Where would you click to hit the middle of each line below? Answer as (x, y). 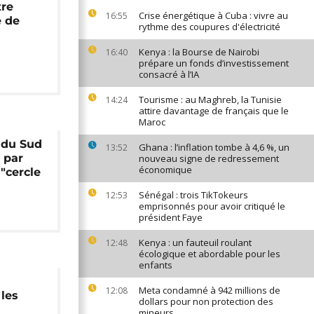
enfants (156, 265)
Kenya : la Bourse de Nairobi (199, 52)
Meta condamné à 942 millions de (210, 290)
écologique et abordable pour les (210, 254)
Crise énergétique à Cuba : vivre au (213, 15)
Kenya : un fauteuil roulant (195, 243)
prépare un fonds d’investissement (214, 63)
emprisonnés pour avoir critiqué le (212, 206)
